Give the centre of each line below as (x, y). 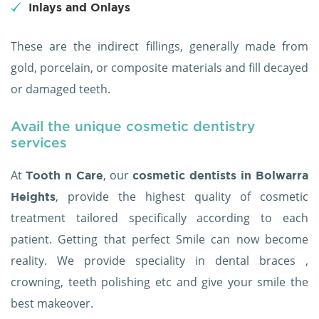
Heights (33, 197)
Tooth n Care (64, 176)
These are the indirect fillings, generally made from (159, 47)
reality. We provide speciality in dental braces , (159, 261)
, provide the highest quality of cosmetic (182, 197)
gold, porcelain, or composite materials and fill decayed (159, 68)
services (39, 142)
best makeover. (52, 304)
